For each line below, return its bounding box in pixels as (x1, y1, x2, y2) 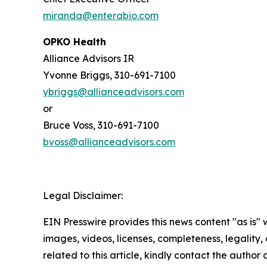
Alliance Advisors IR (43, 52, 134, 64)
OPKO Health (43, 35, 106, 48)
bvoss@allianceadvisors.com (43, 135, 175, 148)
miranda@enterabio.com (43, 9, 159, 21)
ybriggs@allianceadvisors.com (43, 85, 184, 98)
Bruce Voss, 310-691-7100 (43, 119, 159, 131)
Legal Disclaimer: (43, 189, 123, 201)
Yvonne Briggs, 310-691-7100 (43, 69, 176, 81)
